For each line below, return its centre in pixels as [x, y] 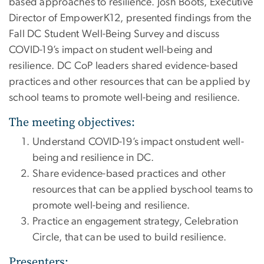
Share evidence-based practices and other [129, 174]
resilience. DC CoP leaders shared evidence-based [123, 66]
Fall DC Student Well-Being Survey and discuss [114, 34]
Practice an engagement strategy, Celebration [135, 221]
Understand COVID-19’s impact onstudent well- [138, 142]
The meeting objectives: [72, 122]
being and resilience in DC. [93, 158]
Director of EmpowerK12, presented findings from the [130, 18]
